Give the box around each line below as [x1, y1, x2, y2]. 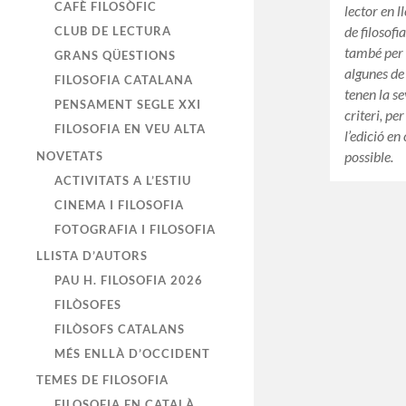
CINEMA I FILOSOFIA [54, 197, 184, 212]
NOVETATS [36, 148, 103, 163]
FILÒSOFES [54, 296, 121, 312]
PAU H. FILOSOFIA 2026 [54, 272, 203, 287]
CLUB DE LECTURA [54, 24, 171, 39]
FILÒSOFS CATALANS [54, 321, 185, 336]
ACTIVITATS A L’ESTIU [54, 172, 191, 188]
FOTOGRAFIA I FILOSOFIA [54, 221, 216, 237]
